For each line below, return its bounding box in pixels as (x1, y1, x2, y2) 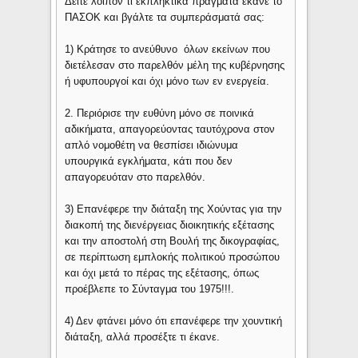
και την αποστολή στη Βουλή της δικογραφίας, (65, 234, 280, 247)
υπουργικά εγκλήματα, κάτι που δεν (65, 154, 233, 167)
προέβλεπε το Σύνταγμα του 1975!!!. (65, 282, 235, 295)
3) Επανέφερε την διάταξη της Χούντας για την (65, 202, 283, 215)
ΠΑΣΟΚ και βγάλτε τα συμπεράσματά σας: (65, 10, 265, 23)
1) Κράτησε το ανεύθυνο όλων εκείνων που (65, 42, 271, 55)
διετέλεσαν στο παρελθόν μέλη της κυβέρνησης (65, 58, 285, 71)
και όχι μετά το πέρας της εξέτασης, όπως (65, 266, 260, 279)
